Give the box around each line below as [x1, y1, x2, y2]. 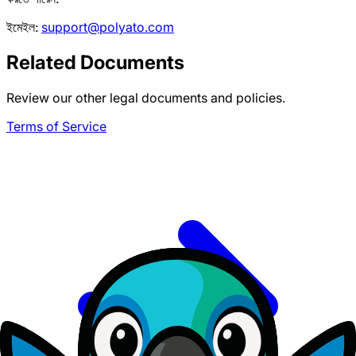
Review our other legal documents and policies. [6, 89, 285, 106]
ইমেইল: [6, 18, 41, 35]
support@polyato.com [41, 18, 174, 35]
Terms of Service [6, 118, 106, 134]
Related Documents [6, 50, 184, 74]
